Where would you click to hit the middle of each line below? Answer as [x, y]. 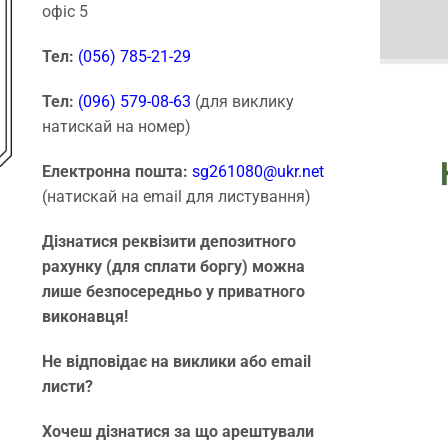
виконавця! [84, 317]
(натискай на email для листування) [176, 197]
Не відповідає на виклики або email [176, 362]
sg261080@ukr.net [257, 172]
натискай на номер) [116, 127]
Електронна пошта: [116, 172]
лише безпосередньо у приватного [173, 292]
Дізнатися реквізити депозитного [168, 242]
